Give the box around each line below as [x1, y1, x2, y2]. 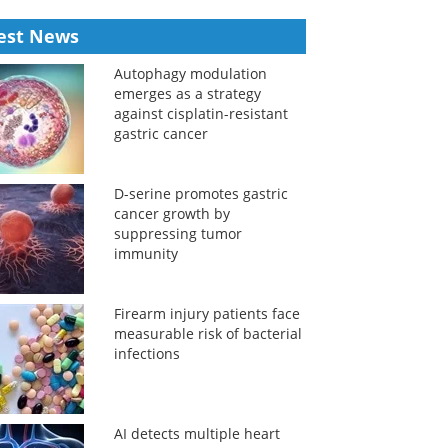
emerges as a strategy [113, 84, 261, 103]
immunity [113, 244, 178, 263]
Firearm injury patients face [113, 304, 300, 323]
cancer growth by [113, 204, 230, 223]
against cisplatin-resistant [113, 104, 288, 123]
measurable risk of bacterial [113, 324, 302, 343]
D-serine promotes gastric [113, 184, 288, 203]
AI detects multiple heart [113, 424, 280, 443]
